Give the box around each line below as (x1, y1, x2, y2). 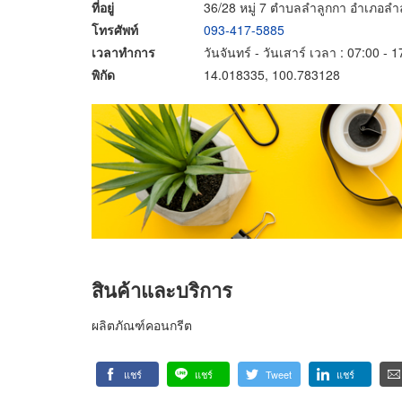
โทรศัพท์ (92, 20, 138, 39)
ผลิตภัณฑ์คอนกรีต (92, 316, 192, 334)
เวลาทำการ (92, 42, 155, 61)
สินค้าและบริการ (92, 275, 232, 304)
